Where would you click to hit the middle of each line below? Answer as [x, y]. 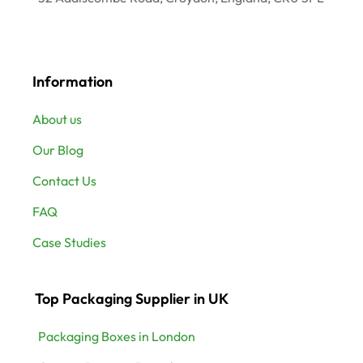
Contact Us [64, 181]
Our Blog [58, 150]
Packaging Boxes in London [117, 337]
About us [57, 120]
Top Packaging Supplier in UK [132, 299]
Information [73, 82]
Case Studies [69, 243]
